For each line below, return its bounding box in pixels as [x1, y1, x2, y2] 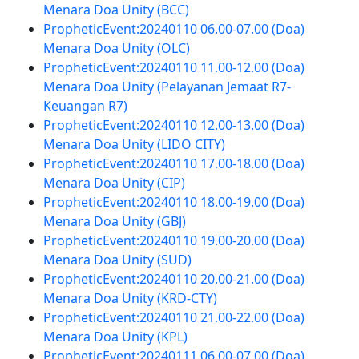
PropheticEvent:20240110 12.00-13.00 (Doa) [42, 116, 305, 134]
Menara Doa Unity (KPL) [42, 328, 188, 345]
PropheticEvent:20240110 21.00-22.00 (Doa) [42, 309, 305, 326]
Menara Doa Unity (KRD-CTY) [42, 289, 217, 307]
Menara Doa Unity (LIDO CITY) [42, 135, 225, 153]
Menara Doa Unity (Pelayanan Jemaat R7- [42, 78, 291, 95]
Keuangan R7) [42, 97, 127, 115]
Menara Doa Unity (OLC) [42, 39, 190, 57]
